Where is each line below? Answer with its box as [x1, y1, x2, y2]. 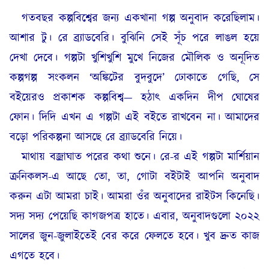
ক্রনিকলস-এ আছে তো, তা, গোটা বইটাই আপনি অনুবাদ [10, 169, 259, 185]
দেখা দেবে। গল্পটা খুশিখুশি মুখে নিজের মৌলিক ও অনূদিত [10, 50, 259, 66]
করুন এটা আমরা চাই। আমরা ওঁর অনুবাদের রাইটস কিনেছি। [10, 189, 259, 205]
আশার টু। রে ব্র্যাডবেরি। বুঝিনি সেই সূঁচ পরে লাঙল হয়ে [10, 30, 259, 46]
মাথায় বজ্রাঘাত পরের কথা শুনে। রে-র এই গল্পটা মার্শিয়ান [22, 149, 259, 165]
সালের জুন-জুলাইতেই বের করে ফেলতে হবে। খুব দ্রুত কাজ [10, 228, 259, 244]
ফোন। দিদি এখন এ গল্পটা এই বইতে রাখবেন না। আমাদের [10, 109, 259, 125]
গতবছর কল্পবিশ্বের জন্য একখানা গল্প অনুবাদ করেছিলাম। [22, 10, 259, 26]
